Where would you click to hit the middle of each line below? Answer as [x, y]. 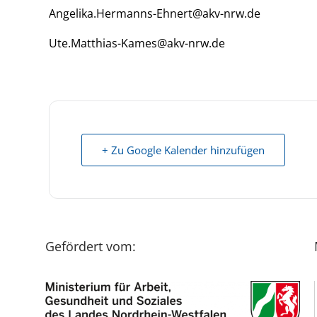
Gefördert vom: [90, 247]
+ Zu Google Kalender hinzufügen [183, 150]
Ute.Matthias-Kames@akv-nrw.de [137, 43]
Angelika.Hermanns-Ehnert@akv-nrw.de [154, 13]
